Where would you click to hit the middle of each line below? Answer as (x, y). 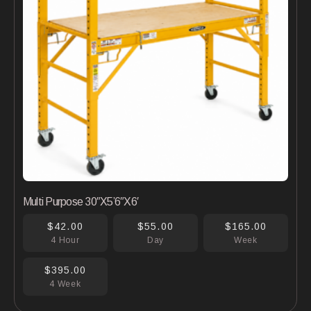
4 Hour (65, 240)
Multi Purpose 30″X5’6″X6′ (81, 202)
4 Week (65, 284)
